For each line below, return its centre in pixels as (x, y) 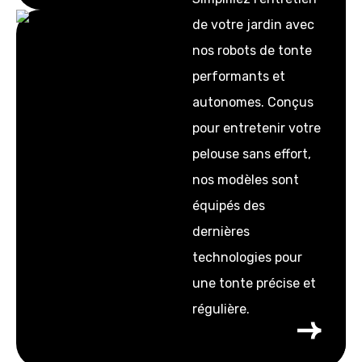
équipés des (228, 206)
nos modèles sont (245, 180)
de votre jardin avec (253, 25)
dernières (221, 232)
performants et (238, 76)
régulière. (221, 309)
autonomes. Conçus (253, 102)
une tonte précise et (254, 283)
